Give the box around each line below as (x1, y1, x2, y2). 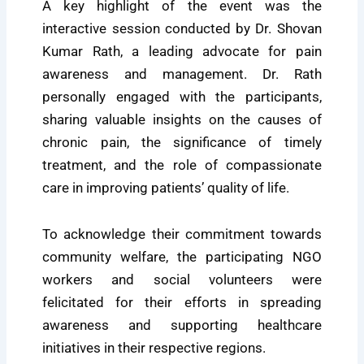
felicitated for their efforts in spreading (42, 294, 322, 311)
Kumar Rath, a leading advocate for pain (42, 42, 322, 59)
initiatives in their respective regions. (42, 340, 266, 357)
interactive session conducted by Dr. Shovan (42, 19, 322, 37)
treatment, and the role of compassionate (42, 156, 322, 173)
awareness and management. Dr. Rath (42, 65, 322, 82)
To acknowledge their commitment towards (42, 226, 322, 243)
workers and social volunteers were (42, 271, 322, 288)
